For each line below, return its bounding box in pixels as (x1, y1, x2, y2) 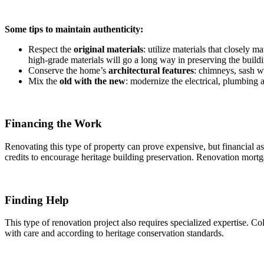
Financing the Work (5, 117, 102, 130)
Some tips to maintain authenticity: (5, 24, 143, 34)
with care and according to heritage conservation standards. (5, 228, 224, 239)
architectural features (108, 65, 194, 75)
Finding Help (5, 193, 69, 206)
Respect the (28, 44, 74, 54)
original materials (74, 44, 143, 54)
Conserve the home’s (28, 65, 108, 75)
